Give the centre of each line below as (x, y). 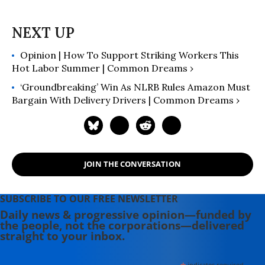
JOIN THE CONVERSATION (132, 164)
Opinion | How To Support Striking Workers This (130, 55)
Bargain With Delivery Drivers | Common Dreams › (126, 100)
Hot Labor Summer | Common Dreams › (103, 68)
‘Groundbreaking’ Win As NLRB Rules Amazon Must (135, 87)
